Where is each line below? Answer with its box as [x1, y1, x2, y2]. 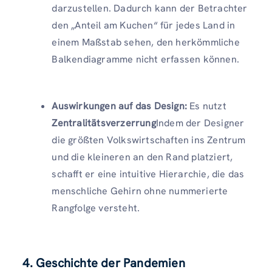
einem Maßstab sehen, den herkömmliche [52, 36, 240, 49]
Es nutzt [187, 100, 226, 113]
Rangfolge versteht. [52, 202, 140, 215]
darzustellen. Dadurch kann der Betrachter [52, 2, 248, 15]
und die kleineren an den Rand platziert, [52, 151, 233, 164]
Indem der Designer [155, 117, 245, 130]
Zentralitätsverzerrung [52, 117, 156, 130]
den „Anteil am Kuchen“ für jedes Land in [52, 19, 236, 32]
